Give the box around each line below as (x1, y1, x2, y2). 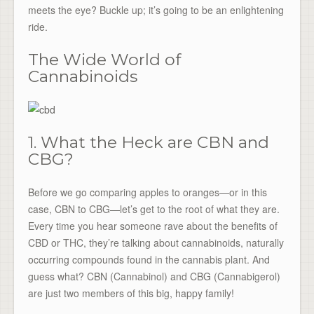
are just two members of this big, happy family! (28, 286, 234, 301)
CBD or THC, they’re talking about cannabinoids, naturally (28, 235, 284, 250)
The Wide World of (28, 50, 181, 70)
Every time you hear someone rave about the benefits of (28, 219, 278, 233)
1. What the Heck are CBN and (28, 132, 269, 153)
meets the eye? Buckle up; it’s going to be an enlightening (28, 3, 284, 17)
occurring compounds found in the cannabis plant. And (28, 252, 270, 267)
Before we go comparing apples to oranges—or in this (28, 185, 267, 200)
